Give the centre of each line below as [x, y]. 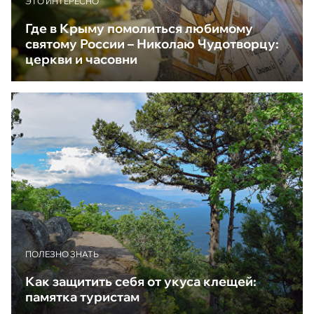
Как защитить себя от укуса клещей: [141, 281]
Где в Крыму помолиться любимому [139, 29]
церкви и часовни [81, 60]
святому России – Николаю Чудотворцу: [152, 44]
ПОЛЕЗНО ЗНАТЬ [62, 254]
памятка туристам [82, 296]
